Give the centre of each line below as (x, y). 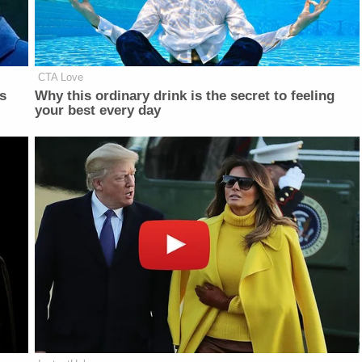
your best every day (98, 111)
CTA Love (61, 78)
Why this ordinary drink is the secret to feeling (185, 96)
